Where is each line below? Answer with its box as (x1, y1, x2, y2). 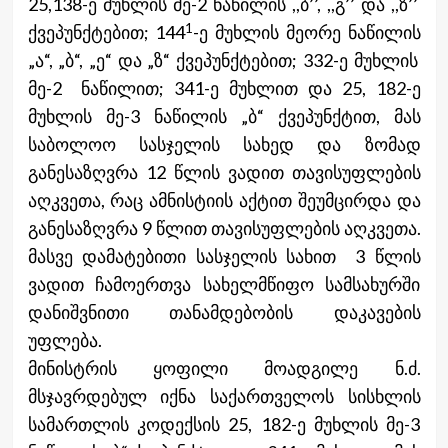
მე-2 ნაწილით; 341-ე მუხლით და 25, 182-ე (27, 77, 421, 100)
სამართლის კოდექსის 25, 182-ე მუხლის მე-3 (27, 413, 421, 436)
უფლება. (27, 329, 102, 352)
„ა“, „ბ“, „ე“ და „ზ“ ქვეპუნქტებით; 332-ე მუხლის (27, 49, 421, 72)
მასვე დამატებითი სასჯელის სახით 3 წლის (27, 245, 421, 268)
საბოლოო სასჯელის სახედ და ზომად (27, 133, 421, 156)
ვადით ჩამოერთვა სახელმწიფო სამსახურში (27, 273, 421, 296)
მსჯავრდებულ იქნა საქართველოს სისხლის (27, 385, 421, 408)
